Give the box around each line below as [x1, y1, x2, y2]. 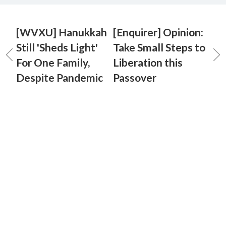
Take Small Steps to [113, 41, 205, 53]
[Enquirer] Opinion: [113, 26, 203, 38]
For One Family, [16, 56, 90, 69]
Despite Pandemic [16, 71, 103, 84]
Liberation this [113, 56, 183, 69]
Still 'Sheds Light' [16, 41, 98, 53]
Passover [113, 71, 156, 84]
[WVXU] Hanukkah [16, 26, 107, 38]
